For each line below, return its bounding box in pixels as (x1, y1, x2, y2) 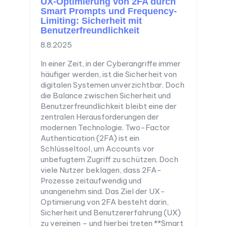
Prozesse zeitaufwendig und (41, 176, 141, 186)
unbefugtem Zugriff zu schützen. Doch (41, 155, 178, 165)
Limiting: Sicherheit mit (41, 16, 142, 26)
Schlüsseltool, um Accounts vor (41, 144, 155, 154)
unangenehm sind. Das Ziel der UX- (41, 186, 165, 197)
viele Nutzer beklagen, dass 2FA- (41, 165, 162, 175)
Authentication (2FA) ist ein (41, 133, 139, 143)
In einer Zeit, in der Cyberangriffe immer (41, 59, 181, 69)
